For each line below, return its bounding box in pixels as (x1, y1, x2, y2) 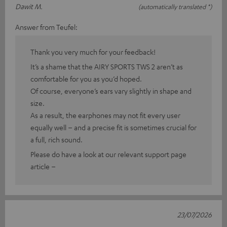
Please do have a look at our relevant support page (30, 149, 186, 159)
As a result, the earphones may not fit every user (30, 110, 180, 120)
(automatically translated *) (138, 2, 212, 11)
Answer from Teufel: (15, 22, 78, 31)
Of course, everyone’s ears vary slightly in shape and (30, 86, 192, 95)
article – (30, 161, 56, 171)
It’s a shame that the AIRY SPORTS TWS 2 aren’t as (30, 61, 183, 71)
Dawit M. (15, 1, 43, 11)
